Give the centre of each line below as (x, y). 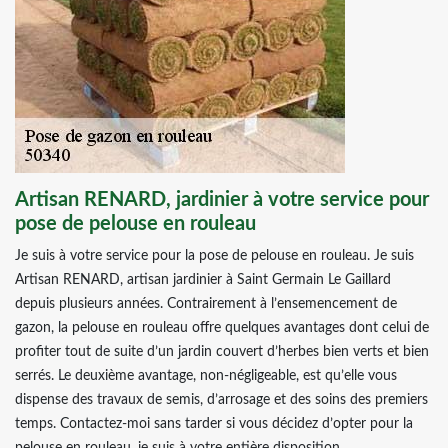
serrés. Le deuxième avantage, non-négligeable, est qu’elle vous (206, 376)
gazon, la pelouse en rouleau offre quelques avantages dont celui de (222, 328)
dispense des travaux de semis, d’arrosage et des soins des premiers (221, 400)
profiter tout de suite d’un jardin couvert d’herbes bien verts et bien (222, 352)
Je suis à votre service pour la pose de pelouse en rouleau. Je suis (214, 256)
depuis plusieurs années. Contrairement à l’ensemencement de (206, 304)
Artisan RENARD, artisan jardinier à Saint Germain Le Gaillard (203, 280)
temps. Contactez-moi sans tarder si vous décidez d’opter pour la (214, 424)
